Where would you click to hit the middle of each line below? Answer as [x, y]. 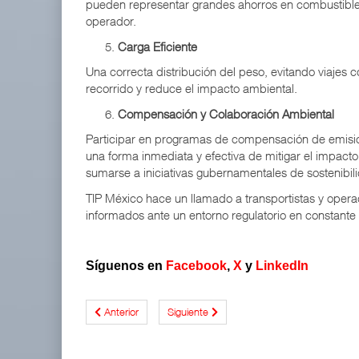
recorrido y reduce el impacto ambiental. [192, 89]
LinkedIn [282, 265]
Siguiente [188, 312]
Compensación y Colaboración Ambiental [226, 113]
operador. [111, 21]
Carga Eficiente [157, 46]
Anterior [121, 312]
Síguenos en [126, 265]
